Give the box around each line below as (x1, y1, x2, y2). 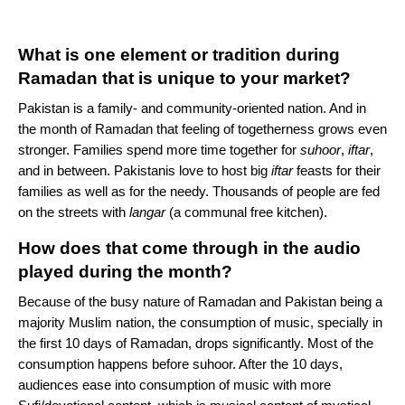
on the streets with (18, 204, 129, 221)
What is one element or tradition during (18, 45, 340, 65)
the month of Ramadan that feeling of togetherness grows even (18, 121, 387, 137)
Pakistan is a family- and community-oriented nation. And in (18, 100, 366, 117)
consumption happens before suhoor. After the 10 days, (18, 356, 343, 372)
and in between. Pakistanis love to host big (18, 163, 271, 179)
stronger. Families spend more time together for (18, 142, 300, 158)
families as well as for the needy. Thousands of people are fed (18, 184, 380, 200)
